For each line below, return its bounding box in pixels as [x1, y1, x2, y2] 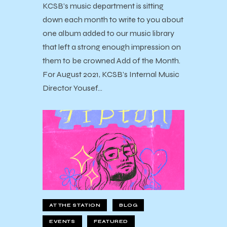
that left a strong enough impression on [43, 42, 181, 52]
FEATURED [94, 218, 129, 225]
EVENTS [49, 218, 75, 225]
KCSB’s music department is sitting [43, 1, 164, 11]
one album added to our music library [43, 28, 174, 39]
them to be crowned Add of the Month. [43, 56, 180, 66]
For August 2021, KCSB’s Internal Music [43, 69, 179, 80]
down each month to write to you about [43, 15, 183, 25]
